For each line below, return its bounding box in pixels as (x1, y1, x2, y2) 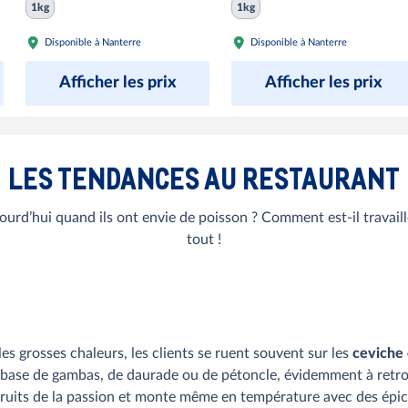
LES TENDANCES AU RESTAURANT (8, 159, 400, 196)
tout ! (187, 231, 221, 247)
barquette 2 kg (231, 8, 327, 24)
